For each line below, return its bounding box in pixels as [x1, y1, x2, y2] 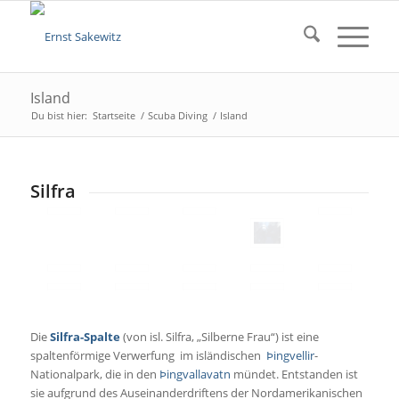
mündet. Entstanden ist [230, 366, 358, 383]
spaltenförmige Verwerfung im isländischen [29, 347, 266, 364]
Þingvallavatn [159, 366, 231, 383]
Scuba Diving [147, 109, 208, 122]
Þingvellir [265, 347, 314, 364]
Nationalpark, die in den [29, 366, 159, 383]
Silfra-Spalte [49, 329, 120, 346]
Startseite [92, 109, 135, 122]
